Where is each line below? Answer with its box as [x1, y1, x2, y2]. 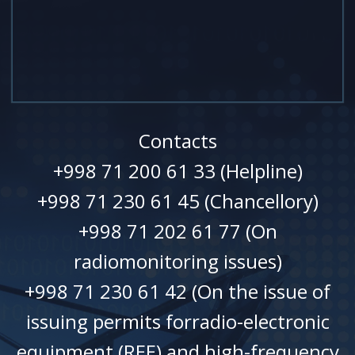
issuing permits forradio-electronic [25, 308, 330, 335]
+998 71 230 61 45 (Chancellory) [36, 188, 319, 215]
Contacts [138, 128, 217, 155]
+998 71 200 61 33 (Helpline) [52, 158, 303, 185]
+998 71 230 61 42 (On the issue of [25, 278, 330, 305]
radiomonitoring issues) [73, 248, 282, 275]
